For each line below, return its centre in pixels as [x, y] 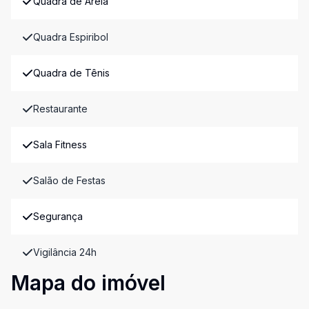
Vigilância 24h [65, 252]
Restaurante [60, 109]
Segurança [58, 216]
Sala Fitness [60, 144]
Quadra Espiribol [71, 37]
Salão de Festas [69, 180]
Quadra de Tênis [71, 73]
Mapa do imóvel [88, 283]
